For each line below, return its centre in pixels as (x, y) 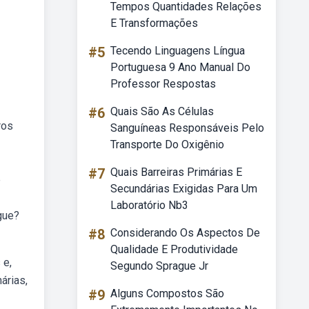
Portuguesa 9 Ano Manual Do (180, 67)
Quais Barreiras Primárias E (176, 172)
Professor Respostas (163, 84)
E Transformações (154, 23)
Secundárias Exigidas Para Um (184, 189)
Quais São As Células (162, 111)
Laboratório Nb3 (149, 205)
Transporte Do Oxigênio (167, 144)
